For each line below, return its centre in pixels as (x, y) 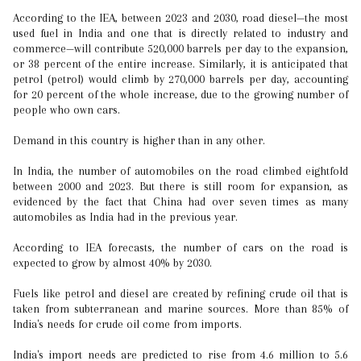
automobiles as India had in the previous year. (125, 217)
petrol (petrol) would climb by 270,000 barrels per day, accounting (180, 79)
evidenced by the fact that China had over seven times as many (180, 201)
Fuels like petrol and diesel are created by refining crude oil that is (180, 293)
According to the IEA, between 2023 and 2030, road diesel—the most (180, 18)
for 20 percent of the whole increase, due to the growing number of (180, 94)
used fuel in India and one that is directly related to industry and (180, 33)
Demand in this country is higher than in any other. (139, 140)
